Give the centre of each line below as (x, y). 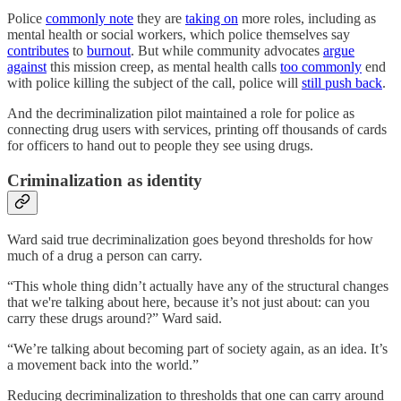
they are (159, 19)
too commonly (321, 67)
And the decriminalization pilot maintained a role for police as (181, 114)
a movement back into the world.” (103, 364)
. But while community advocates (227, 51)
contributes (38, 51)
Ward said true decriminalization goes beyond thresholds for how (190, 239)
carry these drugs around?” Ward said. (115, 318)
